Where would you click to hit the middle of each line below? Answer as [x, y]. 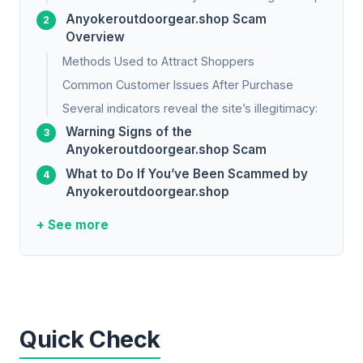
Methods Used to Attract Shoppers [158, 62]
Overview [95, 37]
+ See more [73, 225]
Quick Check [90, 339]
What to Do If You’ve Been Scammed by [187, 174]
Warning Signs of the [129, 132]
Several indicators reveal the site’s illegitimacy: [190, 109]
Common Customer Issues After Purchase [178, 85]
